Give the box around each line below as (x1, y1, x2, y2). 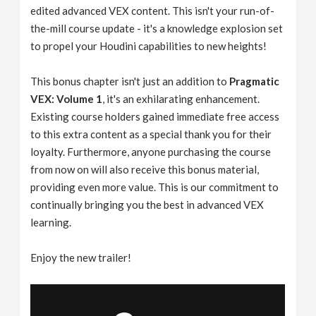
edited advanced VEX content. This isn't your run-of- (30, 4, 275, 18)
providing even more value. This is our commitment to (30, 181, 279, 194)
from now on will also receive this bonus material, (30, 163, 260, 176)
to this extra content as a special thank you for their (30, 128, 272, 141)
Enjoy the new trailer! (30, 251, 132, 265)
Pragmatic (229, 75, 280, 88)
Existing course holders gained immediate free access (30, 110, 280, 123)
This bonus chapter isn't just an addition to (30, 75, 230, 88)
